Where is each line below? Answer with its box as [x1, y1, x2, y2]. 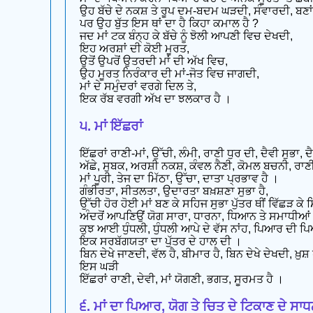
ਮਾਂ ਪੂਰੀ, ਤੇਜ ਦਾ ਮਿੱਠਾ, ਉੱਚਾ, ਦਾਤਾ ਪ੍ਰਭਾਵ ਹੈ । [80, 172, 279, 184]
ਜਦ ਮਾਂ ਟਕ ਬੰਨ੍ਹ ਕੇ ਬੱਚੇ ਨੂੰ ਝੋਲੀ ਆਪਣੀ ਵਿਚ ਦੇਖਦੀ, [80, 30, 293, 43]
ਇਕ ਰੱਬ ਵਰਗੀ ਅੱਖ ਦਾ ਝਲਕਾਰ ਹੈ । [80, 93, 231, 105]
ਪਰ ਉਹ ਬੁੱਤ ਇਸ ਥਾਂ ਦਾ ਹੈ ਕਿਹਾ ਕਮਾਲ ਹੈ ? [80, 17, 259, 30]
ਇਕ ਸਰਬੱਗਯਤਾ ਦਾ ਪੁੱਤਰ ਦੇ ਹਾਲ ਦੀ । [80, 235, 242, 247]
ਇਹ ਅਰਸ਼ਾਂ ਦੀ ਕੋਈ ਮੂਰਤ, [80, 43, 189, 55]
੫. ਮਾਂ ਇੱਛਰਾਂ [80, 119, 143, 134]
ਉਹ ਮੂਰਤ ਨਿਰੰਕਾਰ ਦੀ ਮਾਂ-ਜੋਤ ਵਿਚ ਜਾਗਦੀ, [80, 68, 259, 80]
